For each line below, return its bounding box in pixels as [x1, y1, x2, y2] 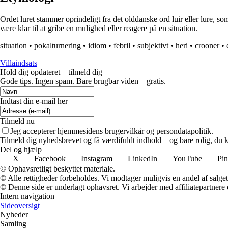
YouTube [173, 154, 202, 163]
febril [113, 41, 130, 50]
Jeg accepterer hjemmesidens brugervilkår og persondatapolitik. [10, 127, 213, 136]
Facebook [34, 154, 66, 163]
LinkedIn [128, 154, 157, 163]
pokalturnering [34, 41, 81, 50]
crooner [195, 41, 219, 50]
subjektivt [137, 41, 168, 50]
